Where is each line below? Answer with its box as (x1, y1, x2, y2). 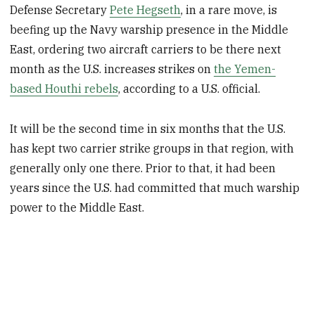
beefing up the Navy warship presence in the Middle (10, 22, 289, 37)
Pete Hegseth (110, 3, 181, 18)
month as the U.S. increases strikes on (10, 62, 214, 77)
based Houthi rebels (10, 82, 119, 96)
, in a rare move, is (181, 3, 278, 18)
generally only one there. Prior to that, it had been (10, 160, 276, 175)
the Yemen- (214, 62, 276, 77)
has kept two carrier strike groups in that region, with (10, 141, 295, 155)
